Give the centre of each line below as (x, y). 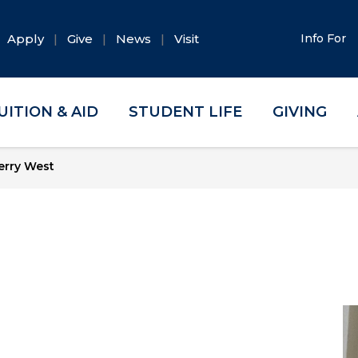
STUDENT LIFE (186, 112)
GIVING (299, 112)
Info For (325, 38)
